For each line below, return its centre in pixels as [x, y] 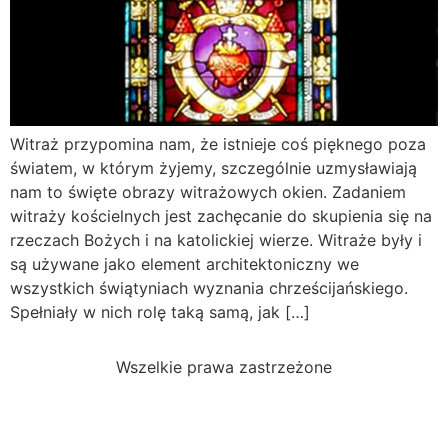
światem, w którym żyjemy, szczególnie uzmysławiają [213, 168]
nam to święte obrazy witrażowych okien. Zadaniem [208, 192]
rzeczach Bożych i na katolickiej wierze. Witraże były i [216, 240]
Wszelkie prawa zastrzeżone [224, 366]
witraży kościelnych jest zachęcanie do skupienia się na [221, 216]
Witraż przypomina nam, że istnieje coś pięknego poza [218, 144]
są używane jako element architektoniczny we [184, 264]
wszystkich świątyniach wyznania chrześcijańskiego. [209, 288]
